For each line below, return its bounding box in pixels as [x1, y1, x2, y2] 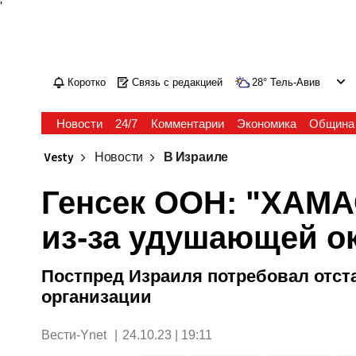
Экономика [236, 117, 296, 130]
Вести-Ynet [41, 328, 110, 342]
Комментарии [150, 117, 224, 130]
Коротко [68, 76, 106, 88]
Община [308, 117, 354, 130]
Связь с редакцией [132, 76, 223, 88]
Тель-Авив [270, 76, 321, 88]
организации [41, 287, 153, 307]
